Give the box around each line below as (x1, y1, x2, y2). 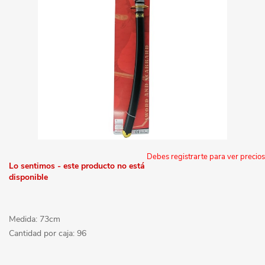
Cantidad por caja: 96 (9, 227, 86, 239)
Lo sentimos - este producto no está (9, 160, 145, 172)
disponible (9, 171, 48, 183)
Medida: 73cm (9, 213, 60, 225)
